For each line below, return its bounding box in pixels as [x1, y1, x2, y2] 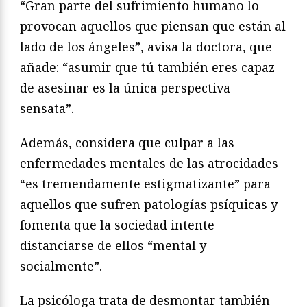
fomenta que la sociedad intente [20, 216, 214, 233]
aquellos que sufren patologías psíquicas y [20, 195, 278, 212]
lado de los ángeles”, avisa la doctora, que [20, 38, 272, 55]
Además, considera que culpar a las [20, 134, 234, 151]
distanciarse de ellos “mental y [20, 236, 206, 254]
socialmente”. [20, 257, 102, 274]
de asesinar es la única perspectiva [20, 79, 230, 96]
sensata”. [20, 99, 74, 116]
